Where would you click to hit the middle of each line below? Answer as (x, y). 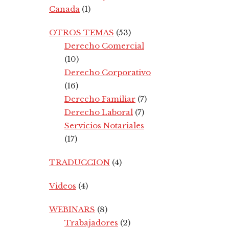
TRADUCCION (79, 162)
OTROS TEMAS (82, 32)
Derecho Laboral (99, 112)
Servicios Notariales (104, 125)
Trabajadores (91, 222)
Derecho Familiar (100, 99)
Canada (64, 9)
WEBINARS (72, 209)
